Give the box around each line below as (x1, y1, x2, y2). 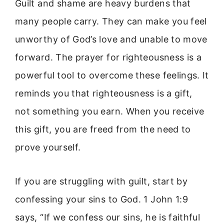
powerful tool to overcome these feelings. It (15, 69, 209, 80)
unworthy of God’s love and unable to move (15, 33, 207, 44)
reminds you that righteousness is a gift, (15, 87, 192, 98)
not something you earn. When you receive (15, 105, 204, 116)
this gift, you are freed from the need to (15, 123, 191, 134)
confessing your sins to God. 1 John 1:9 (15, 193, 188, 204)
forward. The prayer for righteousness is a (15, 51, 202, 62)
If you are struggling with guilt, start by (15, 175, 188, 186)
